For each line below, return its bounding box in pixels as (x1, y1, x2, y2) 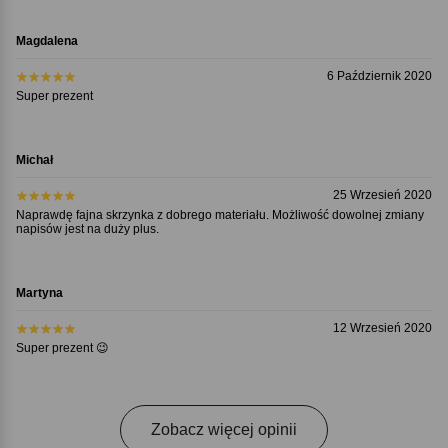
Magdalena (15, 33, 78, 48)
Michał (15, 152, 53, 167)
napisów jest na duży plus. (15, 221, 159, 236)
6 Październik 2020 (327, 68, 433, 83)
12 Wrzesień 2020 (333, 320, 433, 335)
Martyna (15, 285, 63, 300)
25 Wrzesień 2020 (333, 187, 433, 202)
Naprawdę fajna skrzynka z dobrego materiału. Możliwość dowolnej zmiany (15, 207, 424, 222)
